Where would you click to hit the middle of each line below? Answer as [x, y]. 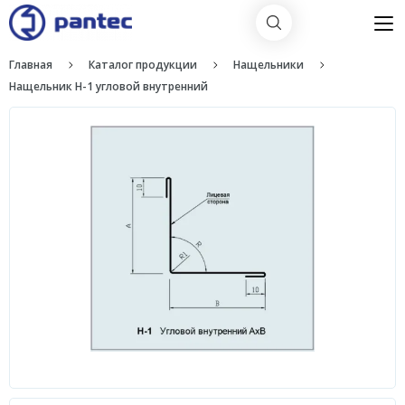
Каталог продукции [143, 65]
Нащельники [268, 65]
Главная [31, 65]
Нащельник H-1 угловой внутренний [108, 86]
